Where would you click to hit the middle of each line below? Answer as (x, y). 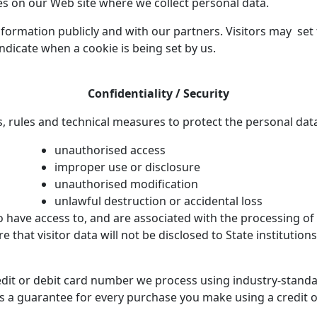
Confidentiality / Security (158, 93)
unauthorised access (110, 150)
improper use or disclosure (127, 167)
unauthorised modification (126, 184)
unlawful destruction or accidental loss (158, 201)
